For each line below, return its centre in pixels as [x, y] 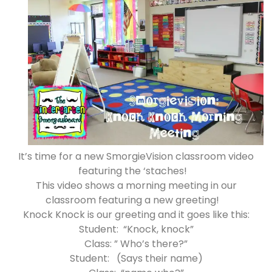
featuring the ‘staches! [136, 171]
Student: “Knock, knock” [136, 229]
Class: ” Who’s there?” [136, 243]
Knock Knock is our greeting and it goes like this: [136, 214]
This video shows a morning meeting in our [136, 185]
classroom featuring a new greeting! [136, 200]
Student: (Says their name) [136, 258]
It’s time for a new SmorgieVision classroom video [136, 156]
